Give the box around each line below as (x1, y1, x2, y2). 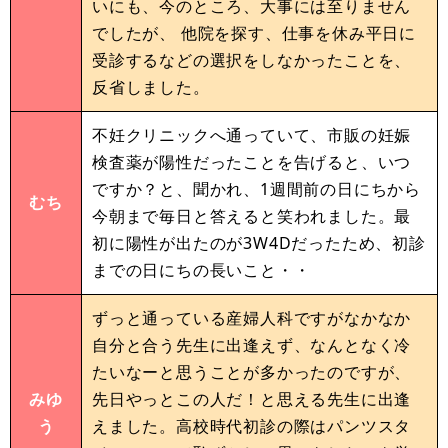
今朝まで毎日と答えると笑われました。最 (92, 205, 412, 228)
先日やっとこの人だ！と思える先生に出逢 (92, 388, 412, 411)
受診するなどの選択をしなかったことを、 (92, 49, 412, 72)
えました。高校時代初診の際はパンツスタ (92, 415, 412, 438)
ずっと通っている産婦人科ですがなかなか (92, 307, 412, 330)
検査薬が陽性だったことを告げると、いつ (92, 151, 412, 174)
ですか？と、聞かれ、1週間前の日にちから (92, 178, 421, 201)
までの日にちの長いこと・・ (92, 259, 311, 282)
